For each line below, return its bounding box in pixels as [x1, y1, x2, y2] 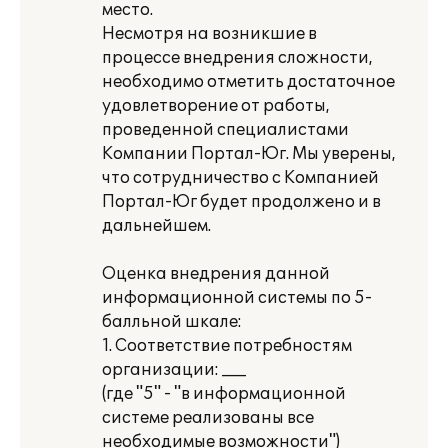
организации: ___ [102, 360, 246, 380]
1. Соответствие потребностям [102, 336, 352, 356]
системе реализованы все [102, 408, 314, 428]
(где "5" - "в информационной [102, 384, 346, 404]
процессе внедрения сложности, [102, 48, 373, 68]
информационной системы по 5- [102, 288, 372, 308]
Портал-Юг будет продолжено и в [102, 192, 381, 212]
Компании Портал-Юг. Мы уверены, [102, 144, 396, 164]
